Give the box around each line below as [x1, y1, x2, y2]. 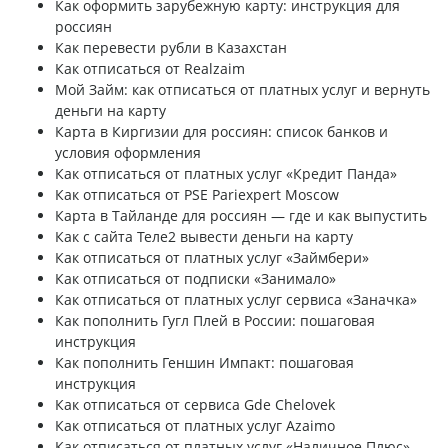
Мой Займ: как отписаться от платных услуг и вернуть [55, 80, 430, 100]
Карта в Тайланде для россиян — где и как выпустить [55, 206, 427, 226]
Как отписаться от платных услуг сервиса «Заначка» [55, 290, 417, 310]
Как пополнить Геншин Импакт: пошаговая [55, 353, 354, 373]
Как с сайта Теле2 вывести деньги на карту [55, 227, 353, 247]
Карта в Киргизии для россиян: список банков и [55, 122, 388, 142]
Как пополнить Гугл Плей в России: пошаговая [55, 311, 375, 331]
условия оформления [55, 143, 201, 163]
